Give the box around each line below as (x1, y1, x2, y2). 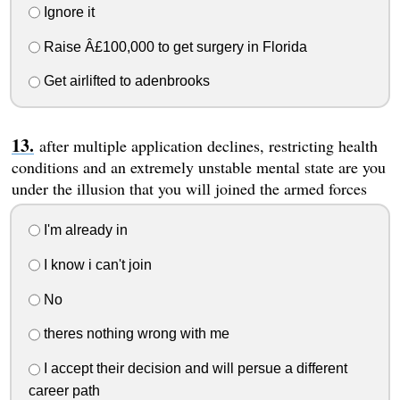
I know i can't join (39, 256, 152, 272)
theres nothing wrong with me (39, 326, 229, 342)
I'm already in (39, 222, 128, 238)
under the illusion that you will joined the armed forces (11, 178, 367, 200)
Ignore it (39, 4, 95, 20)
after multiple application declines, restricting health (38, 135, 378, 157)
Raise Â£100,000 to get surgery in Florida (39, 38, 307, 54)
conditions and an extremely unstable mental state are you (11, 156, 386, 179)
